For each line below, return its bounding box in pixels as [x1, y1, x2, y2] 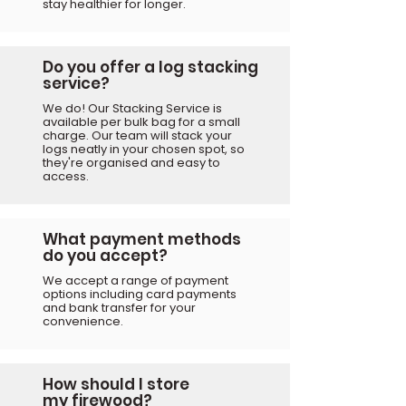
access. [43, 167, 89, 185]
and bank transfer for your [43, 298, 196, 316]
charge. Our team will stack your [43, 126, 232, 144]
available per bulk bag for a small [43, 112, 240, 130]
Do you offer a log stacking [43, 55, 258, 78]
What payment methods [43, 227, 241, 250]
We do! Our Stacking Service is [43, 99, 222, 117]
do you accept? [43, 244, 168, 266]
